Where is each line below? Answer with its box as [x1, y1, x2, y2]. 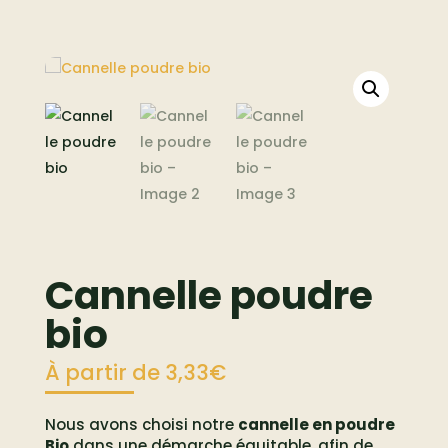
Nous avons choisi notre [44, 413, 238, 435]
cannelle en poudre [237, 413, 395, 435]
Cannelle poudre [44, 267, 373, 323]
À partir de [44, 357, 165, 387]
